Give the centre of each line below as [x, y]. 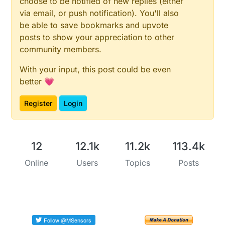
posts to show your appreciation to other [97, 37]
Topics [138, 163]
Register [38, 103]
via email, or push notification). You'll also [99, 13]
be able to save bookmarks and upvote [94, 25]
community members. [61, 49]
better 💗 [37, 82]
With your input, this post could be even [95, 70]
